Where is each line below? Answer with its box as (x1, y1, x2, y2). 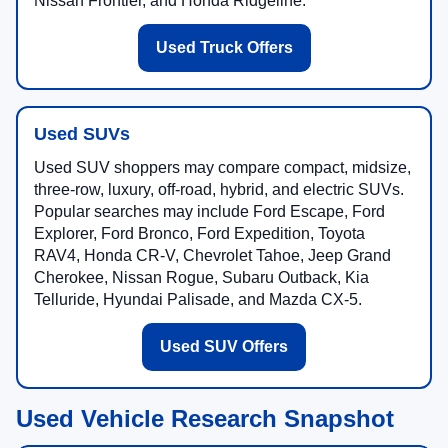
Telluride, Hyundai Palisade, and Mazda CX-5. (34, 291, 362, 309)
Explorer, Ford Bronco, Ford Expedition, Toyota (34, 225, 365, 243)
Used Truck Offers (155, 39, 293, 57)
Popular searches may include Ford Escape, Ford (34, 203, 385, 221)
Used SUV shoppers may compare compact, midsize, (34, 159, 411, 177)
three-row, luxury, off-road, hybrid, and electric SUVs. (34, 181, 404, 199)
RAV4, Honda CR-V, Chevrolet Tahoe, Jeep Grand (34, 247, 391, 265)
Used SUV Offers (160, 338, 288, 356)
